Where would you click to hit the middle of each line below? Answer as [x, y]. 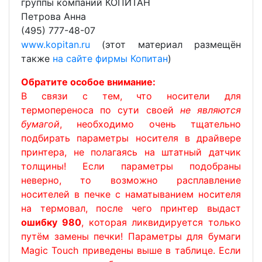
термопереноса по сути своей [101, 110]
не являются [211, 110]
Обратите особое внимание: [88, 82]
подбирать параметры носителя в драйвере [131, 138]
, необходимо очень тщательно [150, 124]
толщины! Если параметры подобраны [131, 166]
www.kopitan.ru [56, 44]
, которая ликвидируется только [161, 222]
